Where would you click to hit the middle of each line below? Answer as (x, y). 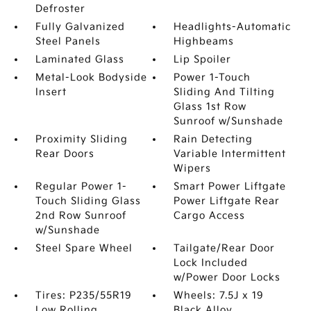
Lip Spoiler (203, 59)
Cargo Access (210, 216)
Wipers (193, 168)
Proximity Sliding (81, 139)
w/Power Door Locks (227, 277)
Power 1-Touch (212, 77)
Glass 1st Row (210, 107)
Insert (51, 92)
